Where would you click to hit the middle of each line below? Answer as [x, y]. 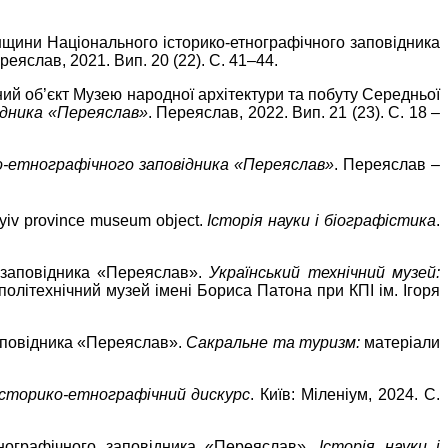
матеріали [402, 343]
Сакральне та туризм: [275, 343]
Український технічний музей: [325, 273]
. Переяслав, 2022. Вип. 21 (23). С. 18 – [294, 113]
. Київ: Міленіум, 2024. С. [345, 395]
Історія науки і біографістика [322, 221]
